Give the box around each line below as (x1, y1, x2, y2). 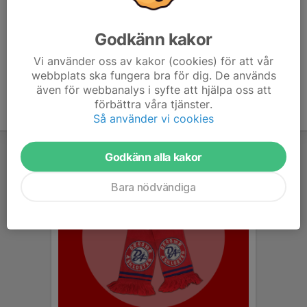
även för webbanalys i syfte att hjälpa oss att (36, 82, 271, 97)
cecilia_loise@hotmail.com (56, 46, 162, 56)
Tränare (56, 14, 86, 24)
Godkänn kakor (95, 29, 212, 49)
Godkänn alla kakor (104, 149, 203, 164)
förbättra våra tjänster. (95, 97, 212, 111)
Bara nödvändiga (111, 180, 196, 194)
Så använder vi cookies (93, 111, 214, 125)
